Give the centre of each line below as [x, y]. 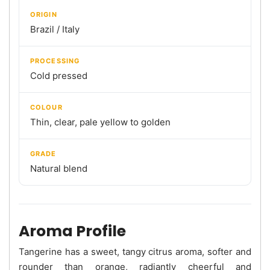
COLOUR [46, 107]
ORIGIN [44, 14]
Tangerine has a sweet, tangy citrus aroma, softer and [135, 251]
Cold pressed [59, 75]
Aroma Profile [72, 231]
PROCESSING [55, 61]
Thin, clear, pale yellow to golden [100, 122]
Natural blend [59, 168]
